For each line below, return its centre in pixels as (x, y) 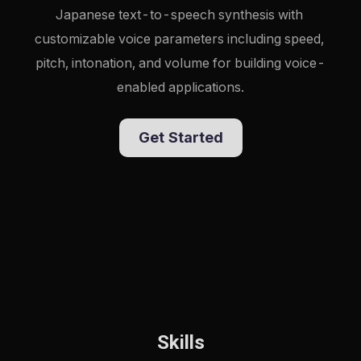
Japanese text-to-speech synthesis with (179, 14)
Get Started (180, 137)
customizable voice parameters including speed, (179, 38)
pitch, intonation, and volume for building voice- (180, 62)
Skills (180, 342)
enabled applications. (180, 87)
